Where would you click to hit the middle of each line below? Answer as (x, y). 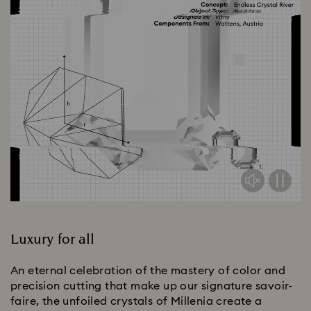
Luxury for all (52, 240)
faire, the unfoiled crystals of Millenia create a (136, 302)
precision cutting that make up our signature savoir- (152, 286)
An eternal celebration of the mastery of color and (148, 271)
